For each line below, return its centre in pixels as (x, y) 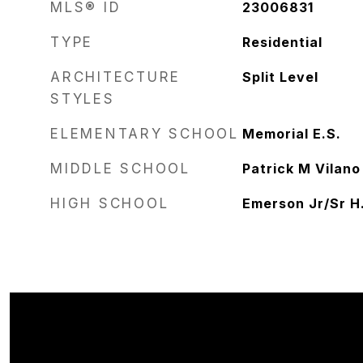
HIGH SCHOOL (110, 203)
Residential (282, 42)
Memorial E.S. (291, 134)
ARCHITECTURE (115, 77)
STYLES (83, 99)
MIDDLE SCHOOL (120, 169)
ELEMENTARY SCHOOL (145, 134)
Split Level (280, 77)
